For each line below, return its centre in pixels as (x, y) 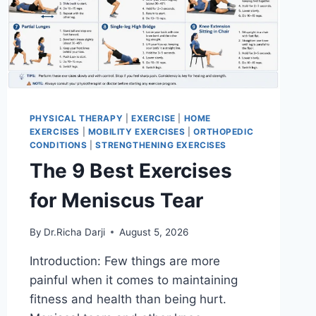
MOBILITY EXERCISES (136, 132)
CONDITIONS (58, 145)
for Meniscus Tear (116, 201)
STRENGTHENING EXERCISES (161, 145)
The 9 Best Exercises (130, 171)
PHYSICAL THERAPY (76, 119)
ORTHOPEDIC (224, 132)
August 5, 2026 (153, 232)
